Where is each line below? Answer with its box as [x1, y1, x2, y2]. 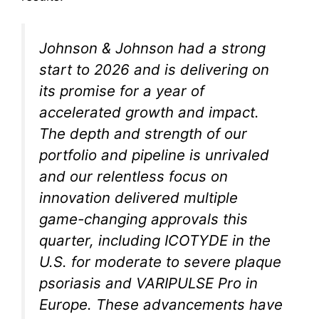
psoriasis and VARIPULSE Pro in [39, 274, 258, 293]
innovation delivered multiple [39, 189, 238, 207]
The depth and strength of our [39, 125, 247, 143]
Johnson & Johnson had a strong [39, 39, 266, 58]
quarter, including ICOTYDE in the [39, 231, 271, 250]
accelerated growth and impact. [39, 103, 259, 122]
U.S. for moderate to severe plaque [39, 253, 281, 271]
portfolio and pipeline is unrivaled [39, 146, 269, 164]
